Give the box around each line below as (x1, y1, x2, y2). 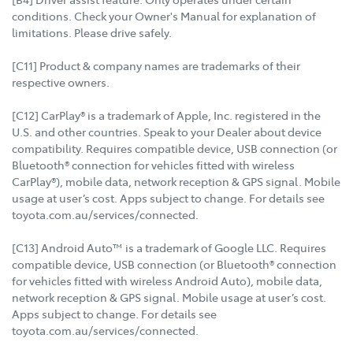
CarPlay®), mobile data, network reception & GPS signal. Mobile (12, 173, 340, 189)
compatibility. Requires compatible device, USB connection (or (12, 139, 337, 156)
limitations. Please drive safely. (12, 24, 172, 40)
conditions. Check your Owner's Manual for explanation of (12, 7, 316, 24)
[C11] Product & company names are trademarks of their (12, 57, 300, 73)
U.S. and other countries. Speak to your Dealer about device (12, 123, 321, 139)
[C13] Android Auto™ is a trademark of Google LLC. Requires (12, 239, 326, 255)
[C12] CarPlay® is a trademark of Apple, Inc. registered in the (12, 106, 321, 123)
